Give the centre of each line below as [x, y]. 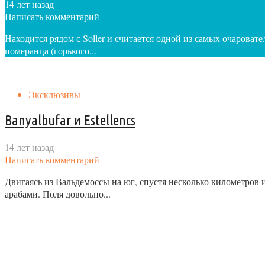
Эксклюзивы [54, 94]
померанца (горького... [51, 50]
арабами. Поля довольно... [58, 193]
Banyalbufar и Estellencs [70, 120]
